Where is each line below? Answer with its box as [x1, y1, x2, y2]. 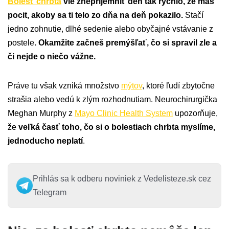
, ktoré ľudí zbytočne [142, 81, 215, 90]
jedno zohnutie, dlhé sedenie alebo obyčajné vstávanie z [8, 25, 213, 34]
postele [8, 38, 34, 48]
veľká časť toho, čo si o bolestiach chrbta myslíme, [16, 123, 215, 132]
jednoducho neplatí [8, 136, 83, 146]
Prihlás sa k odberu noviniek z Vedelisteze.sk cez [33, 174, 211, 184]
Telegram [33, 188, 66, 197]
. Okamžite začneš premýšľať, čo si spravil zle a [34, 38, 217, 48]
